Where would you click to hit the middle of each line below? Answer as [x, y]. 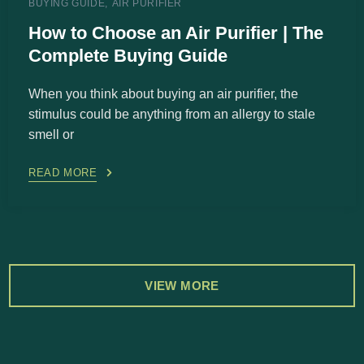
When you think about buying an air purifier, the [163, 94]
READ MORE [63, 172]
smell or [51, 135]
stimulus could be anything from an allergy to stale [172, 115]
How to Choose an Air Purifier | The [176, 33]
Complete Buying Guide [128, 56]
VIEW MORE [182, 285]
